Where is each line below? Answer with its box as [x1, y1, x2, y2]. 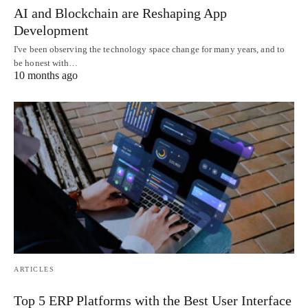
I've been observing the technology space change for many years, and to [14, 43, 285, 54]
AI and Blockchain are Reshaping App [14, 5, 227, 21]
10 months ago [14, 69, 78, 81]
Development [14, 22, 89, 38]
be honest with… [14, 57, 78, 68]
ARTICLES [14, 265, 54, 274]
